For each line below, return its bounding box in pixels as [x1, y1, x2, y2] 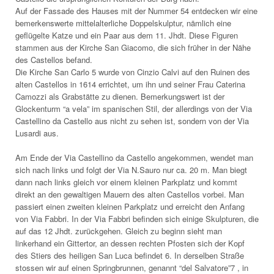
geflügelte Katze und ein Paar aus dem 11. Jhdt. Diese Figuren [15, 29, 238, 41]
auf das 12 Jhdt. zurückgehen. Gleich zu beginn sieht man [15, 224, 222, 237]
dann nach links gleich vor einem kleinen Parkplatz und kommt [15, 176, 237, 188]
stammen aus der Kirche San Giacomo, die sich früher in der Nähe [15, 41, 251, 53]
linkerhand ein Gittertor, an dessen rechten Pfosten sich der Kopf [15, 237, 245, 249]
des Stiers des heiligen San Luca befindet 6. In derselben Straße [15, 249, 244, 261]
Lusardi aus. [15, 127, 59, 139]
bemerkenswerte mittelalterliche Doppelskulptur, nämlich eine [15, 17, 231, 29]
